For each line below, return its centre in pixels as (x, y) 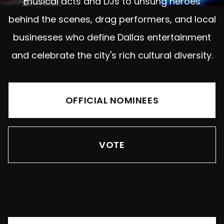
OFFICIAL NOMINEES (112, 100)
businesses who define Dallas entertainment (112, 37)
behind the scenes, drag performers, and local (112, 19)
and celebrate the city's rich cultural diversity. (112, 55)
